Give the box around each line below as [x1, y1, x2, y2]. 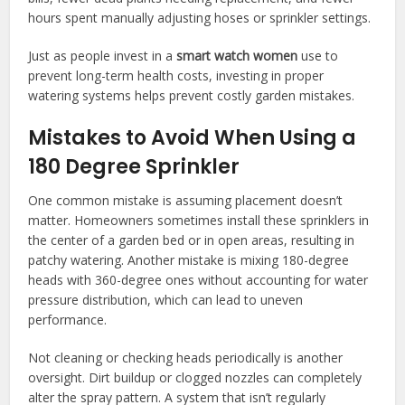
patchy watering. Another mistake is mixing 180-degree [28, 250, 350, 268]
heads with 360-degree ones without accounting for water [28, 270, 369, 288]
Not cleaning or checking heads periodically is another [28, 348, 344, 366]
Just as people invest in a [28, 46, 177, 64]
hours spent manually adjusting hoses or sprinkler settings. [28, 8, 372, 26]
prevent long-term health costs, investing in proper [28, 66, 325, 84]
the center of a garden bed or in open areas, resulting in [28, 231, 355, 249]
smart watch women [176, 46, 298, 64]
